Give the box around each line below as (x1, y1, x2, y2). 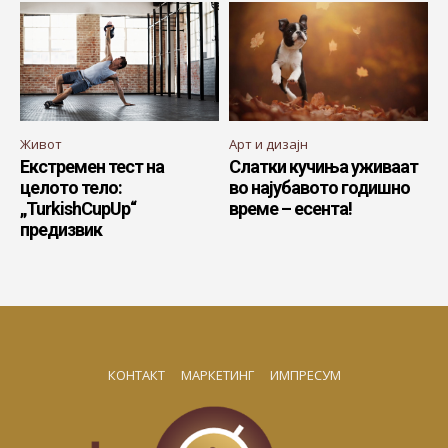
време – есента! (229, 198, 352, 220)
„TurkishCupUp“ (20, 198, 136, 220)
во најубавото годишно (229, 177, 410, 199)
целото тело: (20, 177, 122, 199)
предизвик (20, 219, 102, 241)
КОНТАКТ (107, 366, 165, 385)
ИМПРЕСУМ (269, 366, 341, 385)
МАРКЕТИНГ (180, 366, 254, 385)
